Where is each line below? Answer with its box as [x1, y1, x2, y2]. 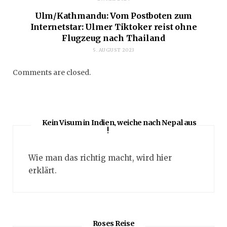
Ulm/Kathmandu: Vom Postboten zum [34, 11, 193, 21]
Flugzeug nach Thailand [62, 33, 165, 44]
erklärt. [28, 166, 57, 176]
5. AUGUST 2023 [93, 47, 134, 53]
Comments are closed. [13, 68, 91, 78]
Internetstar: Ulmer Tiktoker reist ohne [30, 22, 197, 32]
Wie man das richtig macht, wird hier [28, 153, 172, 163]
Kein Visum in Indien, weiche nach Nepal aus [42, 118, 197, 128]
